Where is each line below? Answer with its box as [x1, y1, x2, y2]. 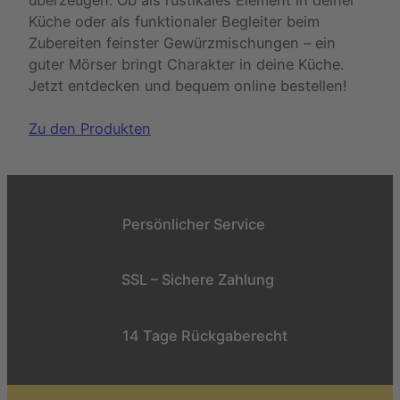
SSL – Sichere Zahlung [121, 271, 274, 289]
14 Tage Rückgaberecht [122, 327, 287, 346]
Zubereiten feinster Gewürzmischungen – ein [29, 33, 336, 52]
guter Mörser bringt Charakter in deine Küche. [29, 54, 344, 73]
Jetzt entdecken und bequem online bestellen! [29, 76, 347, 95]
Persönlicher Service [122, 214, 265, 233]
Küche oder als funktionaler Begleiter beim [29, 12, 320, 30]
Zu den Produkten [29, 119, 151, 137]
